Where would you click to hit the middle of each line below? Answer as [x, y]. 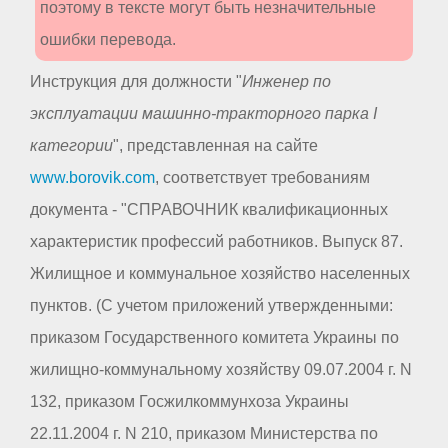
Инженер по [286, 81]
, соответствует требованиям [262, 177]
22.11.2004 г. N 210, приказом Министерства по [204, 433]
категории [71, 145]
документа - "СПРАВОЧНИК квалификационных [209, 209]
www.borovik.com [92, 177]
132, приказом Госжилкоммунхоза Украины [189, 401]
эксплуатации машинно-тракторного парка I [203, 113]
